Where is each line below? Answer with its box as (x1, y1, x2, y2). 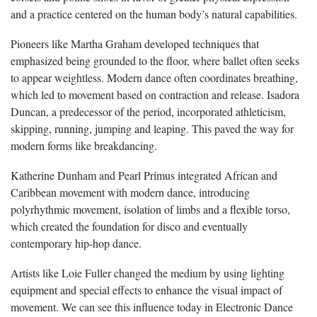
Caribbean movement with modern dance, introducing (11, 184, 250, 200)
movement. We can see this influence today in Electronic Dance (11, 299, 293, 314)
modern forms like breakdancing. (11, 137, 157, 153)
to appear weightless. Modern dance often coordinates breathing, (11, 69, 298, 85)
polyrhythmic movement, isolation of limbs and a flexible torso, (11, 201, 290, 217)
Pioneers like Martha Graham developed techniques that (11, 35, 259, 51)
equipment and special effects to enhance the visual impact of (11, 282, 282, 297)
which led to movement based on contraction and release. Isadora (11, 86, 299, 102)
